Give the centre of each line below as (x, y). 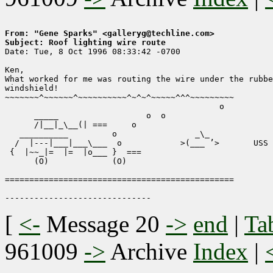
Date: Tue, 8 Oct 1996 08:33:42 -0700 (93, 52)
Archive (149, 252)
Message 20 (103, 224)
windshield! (32, 88)
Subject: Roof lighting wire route (85, 43)
